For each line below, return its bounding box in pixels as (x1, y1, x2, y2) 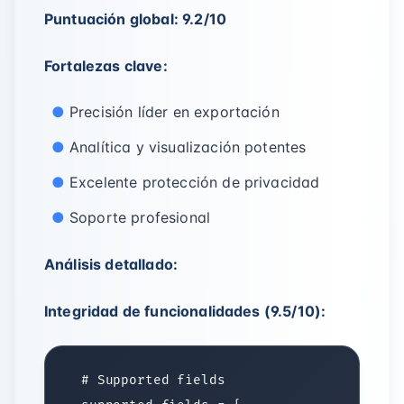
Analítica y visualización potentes (69, 138, 307, 156)
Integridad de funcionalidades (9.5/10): (44, 302, 326, 320)
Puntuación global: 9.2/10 (44, 10, 226, 28)
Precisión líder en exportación (69, 103, 280, 121)
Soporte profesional (69, 208, 211, 226)
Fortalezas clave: (44, 57, 168, 75)
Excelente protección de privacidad (69, 173, 320, 191)
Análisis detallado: (44, 255, 179, 273)
